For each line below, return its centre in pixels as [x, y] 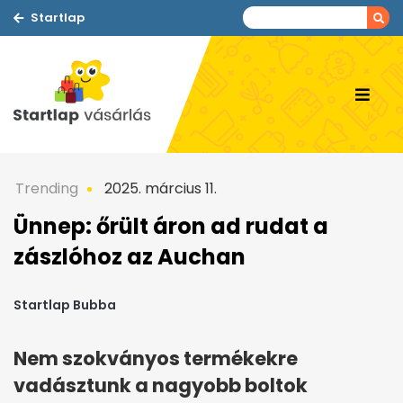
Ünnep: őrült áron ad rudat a [171, 226]
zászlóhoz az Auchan [130, 257]
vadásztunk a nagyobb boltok [161, 386]
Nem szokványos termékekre [156, 359]
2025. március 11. [159, 188]
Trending [47, 188]
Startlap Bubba [65, 305]
